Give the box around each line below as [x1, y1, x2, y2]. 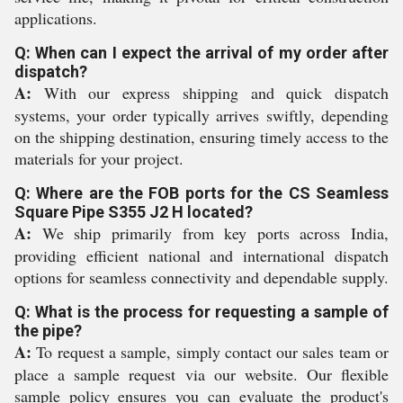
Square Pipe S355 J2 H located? [14, 202, 253, 221]
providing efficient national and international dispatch [14, 245, 389, 266]
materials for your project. [14, 148, 184, 169]
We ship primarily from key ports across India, [31, 222, 389, 244]
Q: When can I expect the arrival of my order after [14, 43, 389, 62]
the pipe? [14, 321, 82, 340]
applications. [14, 7, 97, 29]
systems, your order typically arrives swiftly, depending [14, 104, 389, 126]
